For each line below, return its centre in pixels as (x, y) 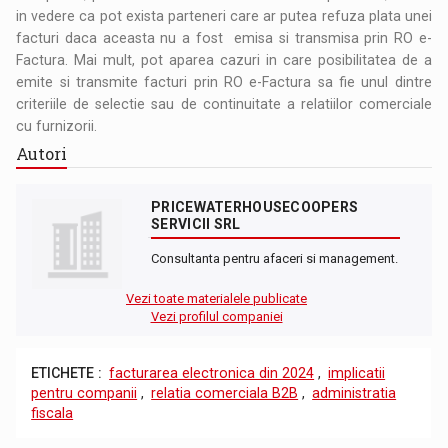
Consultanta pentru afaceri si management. (275, 258)
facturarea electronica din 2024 (212, 372)
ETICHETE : (67, 372)
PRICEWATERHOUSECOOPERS (255, 206)
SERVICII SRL (196, 223)
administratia (354, 392)
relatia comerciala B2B (225, 392)
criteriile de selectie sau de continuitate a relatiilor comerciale (224, 103)
